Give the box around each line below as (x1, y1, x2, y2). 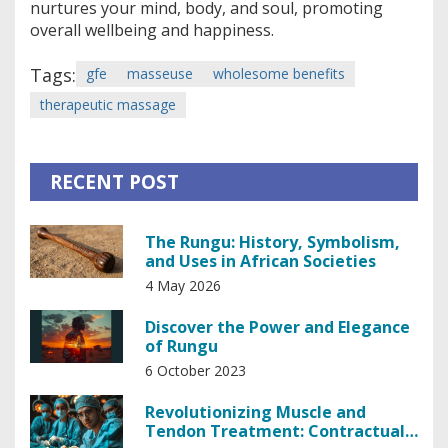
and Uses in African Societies (144, 250, 376, 273)
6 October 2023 (144, 361, 246, 381)
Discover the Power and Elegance (144, 316, 410, 339)
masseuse (127, 64, 193, 84)
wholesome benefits (213, 64, 345, 84)
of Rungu (144, 335, 218, 358)
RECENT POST (50, 169, 179, 196)
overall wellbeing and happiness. (30, 19, 274, 42)
